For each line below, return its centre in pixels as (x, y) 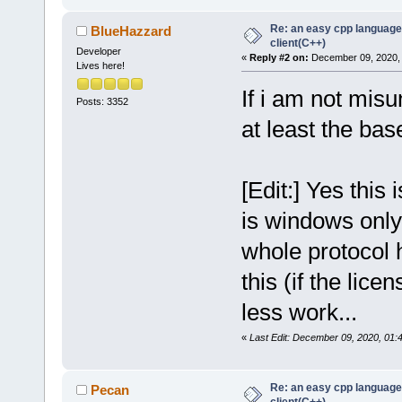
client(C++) (297, 44)
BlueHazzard (131, 31)
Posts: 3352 (102, 102)
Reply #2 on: (279, 58)
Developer (98, 51)
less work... (299, 312)
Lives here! (100, 65)
